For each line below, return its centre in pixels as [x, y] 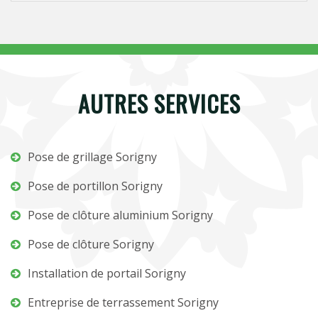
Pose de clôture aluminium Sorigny [120, 215]
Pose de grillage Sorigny [92, 157]
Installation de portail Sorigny [107, 273]
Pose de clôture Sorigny [91, 244]
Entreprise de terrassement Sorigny [123, 302]
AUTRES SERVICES [159, 103]
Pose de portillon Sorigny [95, 186]
